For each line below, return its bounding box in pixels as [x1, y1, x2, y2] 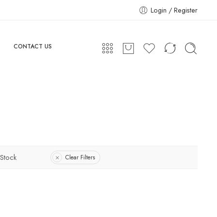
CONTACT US [13, 42, 52, 51]
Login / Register [151, 5, 198, 15]
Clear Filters [65, 153, 95, 162]
